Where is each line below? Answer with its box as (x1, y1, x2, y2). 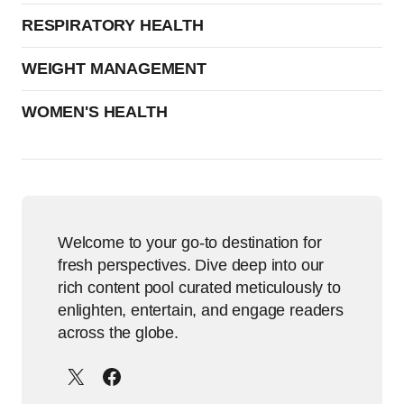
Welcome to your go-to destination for (58, 234, 322, 252)
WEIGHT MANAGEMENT (22, 60, 207, 78)
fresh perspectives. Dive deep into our (58, 256, 325, 274)
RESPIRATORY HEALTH (22, 16, 204, 34)
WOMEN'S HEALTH (22, 103, 168, 121)
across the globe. (58, 324, 179, 342)
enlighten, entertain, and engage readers (58, 301, 344, 319)
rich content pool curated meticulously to (58, 279, 341, 297)
